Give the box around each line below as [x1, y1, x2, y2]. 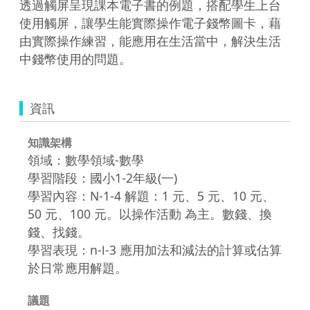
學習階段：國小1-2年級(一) [28, 169, 177, 186]
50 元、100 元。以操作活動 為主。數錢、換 [28, 205, 272, 222]
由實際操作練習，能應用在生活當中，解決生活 [19, 32, 281, 49]
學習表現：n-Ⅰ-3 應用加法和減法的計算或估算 [28, 241, 282, 258]
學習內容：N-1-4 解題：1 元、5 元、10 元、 [28, 187, 275, 204]
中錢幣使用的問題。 [19, 50, 131, 67]
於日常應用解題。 [28, 259, 127, 276]
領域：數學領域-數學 [28, 151, 144, 168]
